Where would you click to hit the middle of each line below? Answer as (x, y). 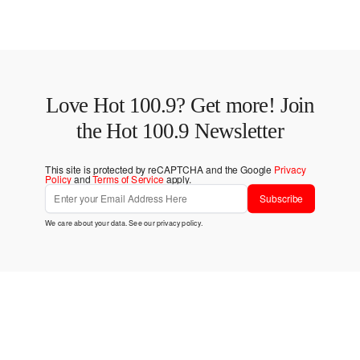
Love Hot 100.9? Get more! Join (180, 106)
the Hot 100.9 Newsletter (180, 131)
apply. (178, 179)
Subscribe (281, 198)
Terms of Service (128, 179)
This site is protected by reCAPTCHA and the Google (160, 170)
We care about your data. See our (101, 223)
